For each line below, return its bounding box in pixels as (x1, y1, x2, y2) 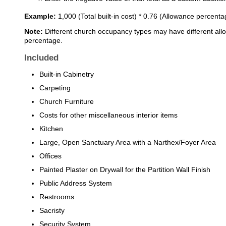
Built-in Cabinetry (39, 70, 94, 79)
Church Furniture (39, 97, 94, 106)
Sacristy (39, 206, 65, 215)
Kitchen (39, 125, 64, 133)
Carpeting (39, 84, 71, 92)
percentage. (24, 36, 63, 45)
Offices (39, 152, 62, 160)
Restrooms (39, 193, 75, 201)
